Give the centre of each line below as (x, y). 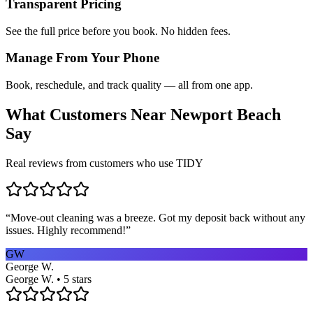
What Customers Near (88, 115)
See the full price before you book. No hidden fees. (118, 31)
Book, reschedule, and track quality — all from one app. (129, 85)
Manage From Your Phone (82, 58)
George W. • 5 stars (49, 279)
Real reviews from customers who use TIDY (104, 163)
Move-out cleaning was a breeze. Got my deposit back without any (158, 217)
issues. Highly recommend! (66, 230)
